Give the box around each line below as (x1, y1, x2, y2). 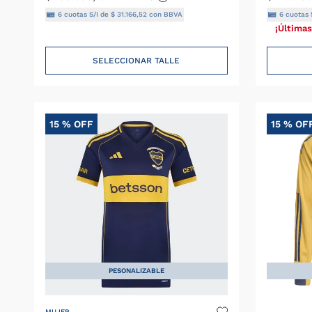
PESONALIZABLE (108, 266, 164, 274)
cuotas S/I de (62, 10, 111, 18)
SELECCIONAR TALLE (93, 55, 180, 65)
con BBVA (147, 10, 183, 18)
